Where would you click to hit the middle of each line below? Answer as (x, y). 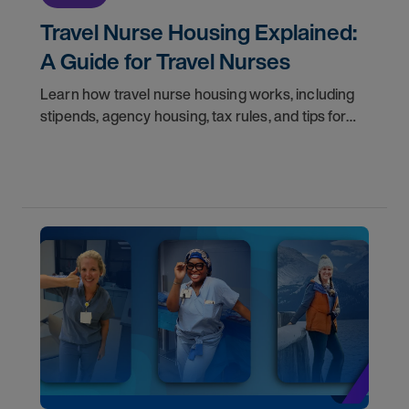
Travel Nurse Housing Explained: (199, 32)
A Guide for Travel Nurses (165, 61)
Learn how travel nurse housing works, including (198, 94)
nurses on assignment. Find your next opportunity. (203, 138)
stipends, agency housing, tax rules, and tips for (193, 116)
